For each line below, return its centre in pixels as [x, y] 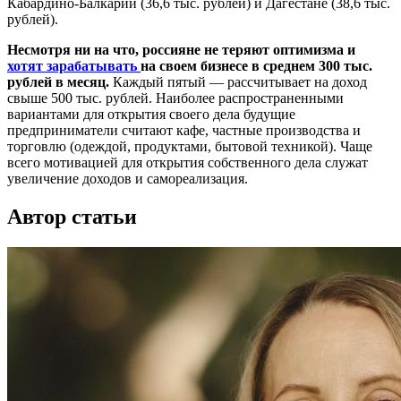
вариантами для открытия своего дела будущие [151, 115]
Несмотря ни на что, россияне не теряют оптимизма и [181, 50]
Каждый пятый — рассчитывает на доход [240, 82]
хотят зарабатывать [74, 66]
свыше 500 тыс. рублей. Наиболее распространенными [175, 98]
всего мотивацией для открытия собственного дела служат [188, 163]
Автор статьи [72, 217]
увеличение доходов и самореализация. [128, 179]
